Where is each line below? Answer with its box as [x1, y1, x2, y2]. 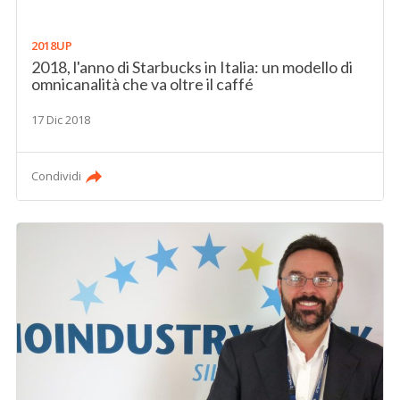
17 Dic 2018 [31, 111, 91, 128]
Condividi [31, 167, 82, 184]
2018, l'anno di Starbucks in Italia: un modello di [31, 56, 354, 77]
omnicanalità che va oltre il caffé [31, 73, 254, 94]
